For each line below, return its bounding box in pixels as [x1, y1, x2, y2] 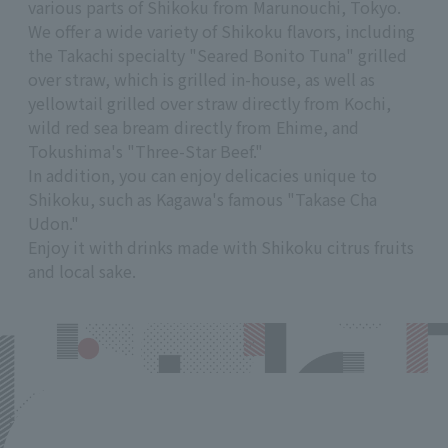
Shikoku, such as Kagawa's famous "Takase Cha [28, 186, 377, 211]
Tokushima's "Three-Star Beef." [28, 138, 263, 163]
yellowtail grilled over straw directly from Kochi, [28, 90, 391, 115]
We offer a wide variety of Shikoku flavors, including [28, 18, 415, 43]
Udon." [28, 210, 79, 235]
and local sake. [28, 258, 136, 283]
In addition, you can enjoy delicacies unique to [28, 162, 377, 187]
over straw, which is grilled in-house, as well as [28, 66, 375, 91]
